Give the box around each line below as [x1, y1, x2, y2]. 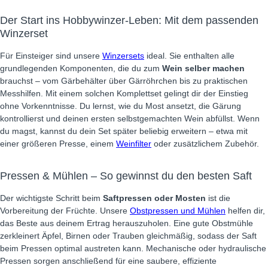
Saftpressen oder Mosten [103, 193, 206, 203]
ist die [206, 193, 230, 203]
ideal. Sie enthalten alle [144, 51, 234, 60]
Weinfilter [116, 139, 151, 148]
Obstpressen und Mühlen [130, 206, 226, 215]
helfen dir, [226, 206, 265, 215]
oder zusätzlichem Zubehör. [151, 139, 259, 148]
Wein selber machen [162, 63, 245, 73]
